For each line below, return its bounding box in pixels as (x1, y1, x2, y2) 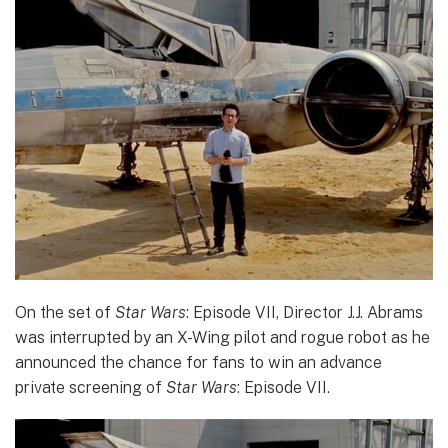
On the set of (15, 302, 115, 322)
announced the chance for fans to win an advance (15, 352, 382, 372)
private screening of (15, 377, 166, 397)
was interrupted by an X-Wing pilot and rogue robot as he (15, 327, 430, 347)
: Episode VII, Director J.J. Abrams (186, 302, 423, 322)
